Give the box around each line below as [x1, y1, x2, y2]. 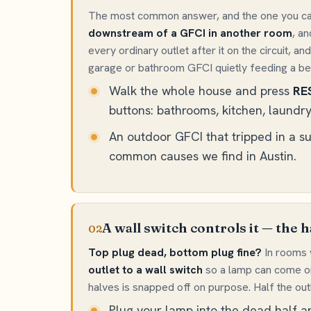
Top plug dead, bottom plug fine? [88, 245, 262, 260]
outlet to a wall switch [88, 262, 203, 277]
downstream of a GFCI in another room [88, 26, 292, 40]
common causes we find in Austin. [109, 148, 296, 164]
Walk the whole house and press [109, 83, 293, 99]
